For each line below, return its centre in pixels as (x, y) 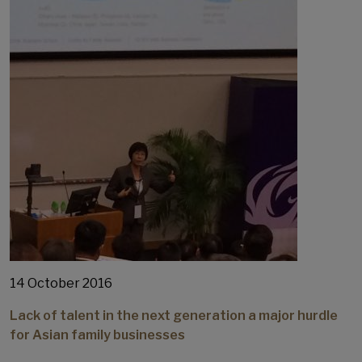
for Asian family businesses (97, 335)
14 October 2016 (61, 283)
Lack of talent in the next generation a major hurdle (174, 316)
